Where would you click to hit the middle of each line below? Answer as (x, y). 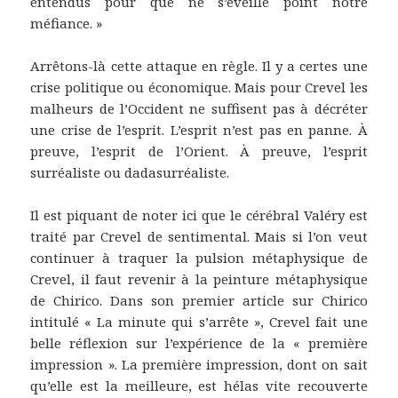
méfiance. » (67, 23)
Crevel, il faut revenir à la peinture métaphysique (199, 279)
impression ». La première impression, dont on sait (199, 364)
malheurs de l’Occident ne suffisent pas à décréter (199, 108)
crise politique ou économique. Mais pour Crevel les (199, 87)
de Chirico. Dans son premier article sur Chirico (199, 300)
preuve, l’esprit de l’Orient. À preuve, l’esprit (199, 151)
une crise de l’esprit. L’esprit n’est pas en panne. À (199, 129)
